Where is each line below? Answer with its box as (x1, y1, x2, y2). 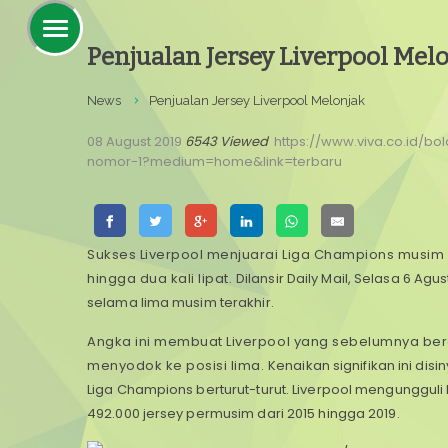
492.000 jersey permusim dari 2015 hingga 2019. (87, 404, 400, 423)
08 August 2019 (87, 132, 182, 151)
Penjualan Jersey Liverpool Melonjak (149, 93, 365, 108)
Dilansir (235, 269, 287, 288)
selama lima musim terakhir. (87, 293, 274, 312)
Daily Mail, (286, 269, 351, 288)
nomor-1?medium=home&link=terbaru (87, 152, 342, 171)
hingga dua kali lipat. (87, 269, 236, 288)
